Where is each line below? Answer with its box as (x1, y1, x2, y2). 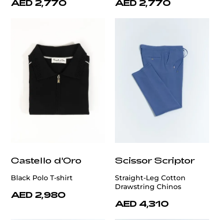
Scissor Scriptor (115, 155, 195, 166)
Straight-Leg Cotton (115, 173, 186, 183)
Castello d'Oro (11, 155, 82, 166)
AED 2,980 (11, 190, 66, 200)
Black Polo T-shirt (11, 173, 73, 183)
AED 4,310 (115, 198, 169, 209)
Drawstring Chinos (115, 182, 181, 192)
